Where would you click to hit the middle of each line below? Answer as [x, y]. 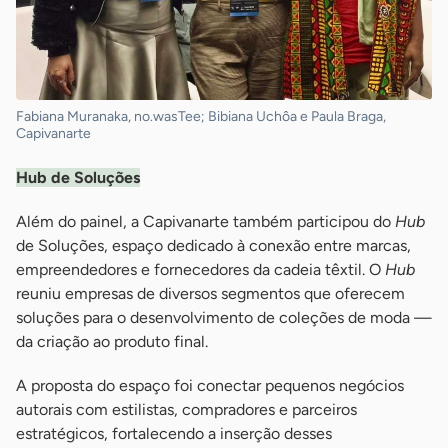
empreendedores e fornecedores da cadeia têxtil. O [200, 270]
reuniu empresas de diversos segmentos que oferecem [210, 294]
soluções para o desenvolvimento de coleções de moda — [224, 318]
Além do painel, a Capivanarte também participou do [205, 222]
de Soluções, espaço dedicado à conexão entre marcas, [213, 246]
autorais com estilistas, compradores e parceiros [186, 410]
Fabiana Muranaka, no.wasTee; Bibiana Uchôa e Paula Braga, [201, 117]
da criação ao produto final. [112, 342]
